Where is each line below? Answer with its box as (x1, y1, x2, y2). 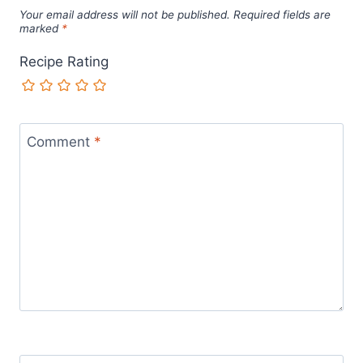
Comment (26, 133, 94, 150)
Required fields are (233, 8, 331, 22)
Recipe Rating (19, 53, 109, 70)
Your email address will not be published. (19, 8, 230, 22)
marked (19, 22, 62, 36)
